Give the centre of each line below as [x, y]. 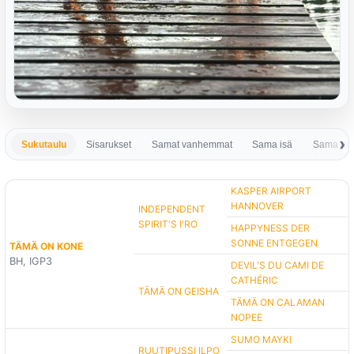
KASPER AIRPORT [271, 191]
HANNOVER [258, 206]
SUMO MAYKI [262, 340]
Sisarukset [109, 144]
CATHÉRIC [255, 281]
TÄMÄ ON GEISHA [179, 292]
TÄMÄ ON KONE [47, 247]
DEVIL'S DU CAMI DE [278, 265]
